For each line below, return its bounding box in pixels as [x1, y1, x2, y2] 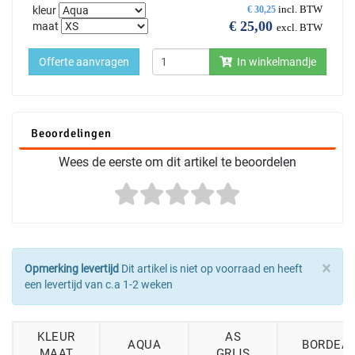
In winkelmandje [232, 55, 316, 69]
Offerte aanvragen [39, 55, 129, 69]
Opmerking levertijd [25, 262, 119, 276]
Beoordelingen [31, 126, 112, 141]
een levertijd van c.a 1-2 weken [25, 278, 173, 292]
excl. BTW [277, 21, 323, 34]
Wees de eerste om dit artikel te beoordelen [59, 155, 296, 170]
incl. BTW [278, 3, 323, 16]
